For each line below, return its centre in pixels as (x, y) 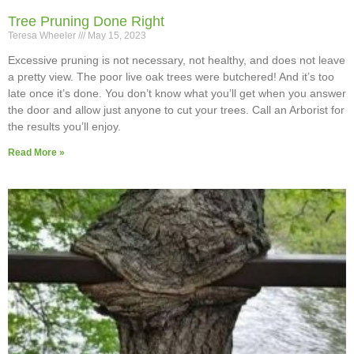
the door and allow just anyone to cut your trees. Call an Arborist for (176, 110)
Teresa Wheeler (43, 36)
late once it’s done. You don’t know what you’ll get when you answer (177, 94)
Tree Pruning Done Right (86, 22)
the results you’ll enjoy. (64, 127)
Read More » (36, 153)
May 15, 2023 (116, 36)
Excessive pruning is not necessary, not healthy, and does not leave (177, 60)
